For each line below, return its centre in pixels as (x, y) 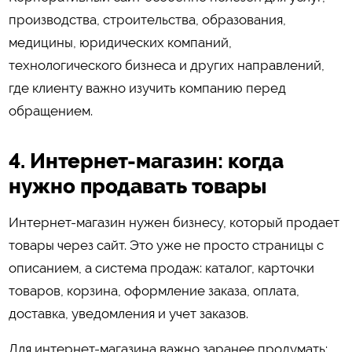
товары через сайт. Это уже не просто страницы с (166, 245)
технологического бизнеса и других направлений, (166, 66)
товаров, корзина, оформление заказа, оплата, (154, 290)
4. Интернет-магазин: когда (146, 161)
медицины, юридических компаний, (120, 43)
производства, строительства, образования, (147, 20)
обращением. (50, 111)
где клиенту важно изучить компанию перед (147, 88)
